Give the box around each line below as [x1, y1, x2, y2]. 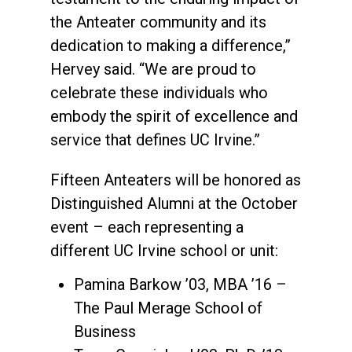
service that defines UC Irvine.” [50, 130, 260, 149]
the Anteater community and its [50, 12, 266, 31]
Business [74, 321, 136, 341]
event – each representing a [50, 217, 244, 236]
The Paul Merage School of [74, 298, 262, 317]
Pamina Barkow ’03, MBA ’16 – [74, 274, 287, 294]
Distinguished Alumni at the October [50, 193, 298, 213]
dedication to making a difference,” [50, 35, 291, 55]
